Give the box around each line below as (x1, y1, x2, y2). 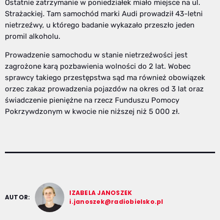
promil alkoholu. (5, 31, 60, 41)
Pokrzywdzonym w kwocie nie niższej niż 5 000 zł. (5, 107, 182, 116)
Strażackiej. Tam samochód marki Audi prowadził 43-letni (5, 9, 203, 18)
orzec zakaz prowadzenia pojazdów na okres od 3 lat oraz (5, 84, 204, 93)
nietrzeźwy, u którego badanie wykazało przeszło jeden (5, 20, 194, 29)
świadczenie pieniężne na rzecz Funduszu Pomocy (5, 95, 179, 105)
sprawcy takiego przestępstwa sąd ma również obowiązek (5, 73, 205, 82)
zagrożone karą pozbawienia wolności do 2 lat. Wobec (5, 61, 191, 71)
